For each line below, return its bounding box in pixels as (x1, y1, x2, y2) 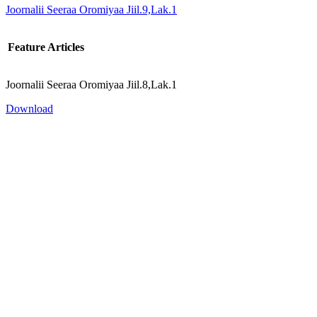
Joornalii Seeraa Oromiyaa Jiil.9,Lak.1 (6, 3, 177, 16)
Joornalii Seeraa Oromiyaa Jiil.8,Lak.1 (6, 78, 177, 91)
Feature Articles (8, 40, 84, 53)
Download (6, 102, 53, 115)
